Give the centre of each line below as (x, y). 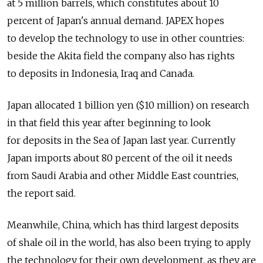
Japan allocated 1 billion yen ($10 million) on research (128, 105)
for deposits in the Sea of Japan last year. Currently (121, 140)
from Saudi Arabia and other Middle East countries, (123, 176)
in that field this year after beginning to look (109, 123)
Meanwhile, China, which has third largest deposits (123, 225)
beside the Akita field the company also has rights (121, 56)
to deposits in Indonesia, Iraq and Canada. (101, 73)
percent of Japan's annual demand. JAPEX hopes (116, 21)
